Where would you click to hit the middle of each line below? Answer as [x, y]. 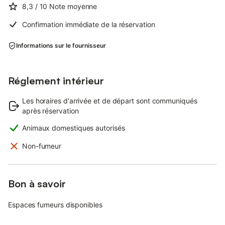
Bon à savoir [37, 184]
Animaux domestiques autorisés [74, 128]
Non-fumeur [42, 146]
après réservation [50, 111]
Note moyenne [73, 6]
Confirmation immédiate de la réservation [89, 24]
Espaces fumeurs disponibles [55, 205]
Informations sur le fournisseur [61, 45]
